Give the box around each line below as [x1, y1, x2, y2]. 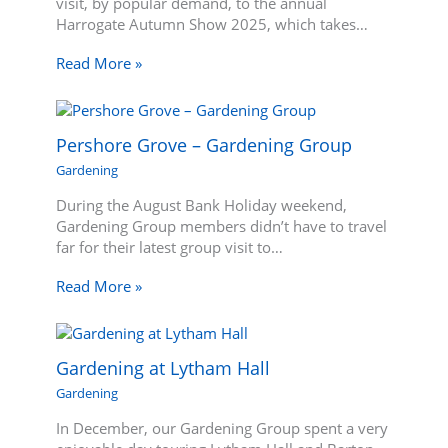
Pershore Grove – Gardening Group [56, 132, 353, 157]
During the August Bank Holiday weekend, [56, 194, 348, 215]
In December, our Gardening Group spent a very [56, 417, 389, 438]
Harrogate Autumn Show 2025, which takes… [56, 13, 369, 34]
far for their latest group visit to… [56, 236, 284, 257]
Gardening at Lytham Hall [56, 355, 271, 380]
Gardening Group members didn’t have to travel [56, 215, 388, 236]
